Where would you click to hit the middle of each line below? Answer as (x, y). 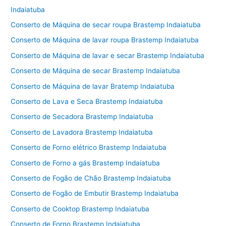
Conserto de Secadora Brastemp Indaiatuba (82, 117)
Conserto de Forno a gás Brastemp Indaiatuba (86, 163)
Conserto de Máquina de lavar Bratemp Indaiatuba (93, 86)
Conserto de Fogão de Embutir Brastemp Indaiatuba (95, 193)
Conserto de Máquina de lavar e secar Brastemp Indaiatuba (108, 55)
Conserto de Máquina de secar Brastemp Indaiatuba (96, 71)
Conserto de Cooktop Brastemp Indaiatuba (80, 209)
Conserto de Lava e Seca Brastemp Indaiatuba (87, 101)
